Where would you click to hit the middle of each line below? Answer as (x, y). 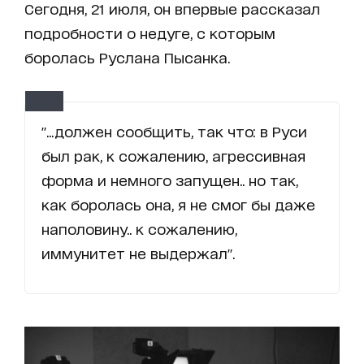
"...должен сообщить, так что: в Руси (174, 130)
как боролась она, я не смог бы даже (178, 204)
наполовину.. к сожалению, (139, 228)
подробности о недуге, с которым (150, 32)
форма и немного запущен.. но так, (170, 179)
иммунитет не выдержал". (138, 252)
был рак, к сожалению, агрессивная (173, 155)
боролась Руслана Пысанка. (127, 56)
